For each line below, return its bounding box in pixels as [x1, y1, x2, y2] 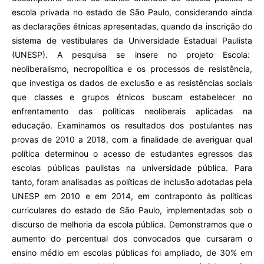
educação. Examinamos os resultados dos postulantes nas [11, 120, 253, 131]
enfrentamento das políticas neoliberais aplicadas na [11, 106, 253, 117]
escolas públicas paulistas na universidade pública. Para [11, 163, 253, 173]
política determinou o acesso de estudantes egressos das [11, 148, 253, 159]
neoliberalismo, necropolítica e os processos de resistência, [11, 64, 253, 74]
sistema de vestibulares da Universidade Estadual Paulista [11, 35, 253, 46]
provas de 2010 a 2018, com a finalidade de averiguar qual [11, 134, 253, 145]
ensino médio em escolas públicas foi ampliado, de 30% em [11, 247, 253, 258]
